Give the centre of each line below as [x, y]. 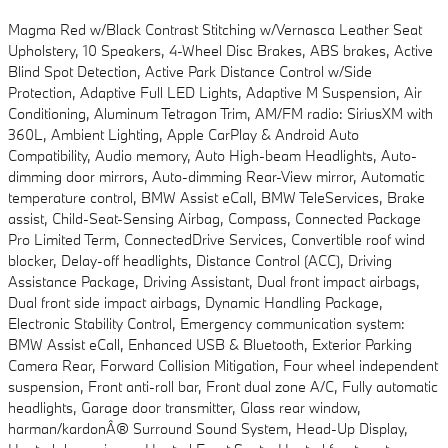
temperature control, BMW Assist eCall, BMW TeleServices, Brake [216, 198]
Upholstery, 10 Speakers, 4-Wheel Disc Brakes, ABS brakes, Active [220, 51]
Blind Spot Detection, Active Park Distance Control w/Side [190, 72]
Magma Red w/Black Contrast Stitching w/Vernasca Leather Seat [215, 30]
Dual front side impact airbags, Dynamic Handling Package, [195, 303]
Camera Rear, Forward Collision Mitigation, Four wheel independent [223, 366]
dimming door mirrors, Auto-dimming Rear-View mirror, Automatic [216, 177]
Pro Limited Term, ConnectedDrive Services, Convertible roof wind [216, 240]
